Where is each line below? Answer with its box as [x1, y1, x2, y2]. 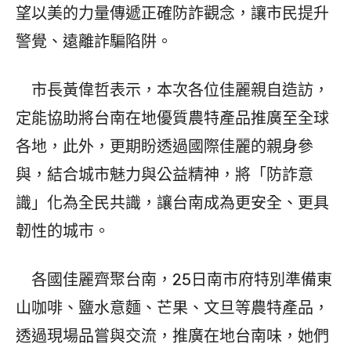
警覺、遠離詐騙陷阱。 [16, 32, 172, 52]
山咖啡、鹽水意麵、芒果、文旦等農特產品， [16, 299, 329, 318]
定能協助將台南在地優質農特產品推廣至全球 [16, 109, 329, 128]
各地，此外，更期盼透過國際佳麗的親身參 [16, 137, 313, 157]
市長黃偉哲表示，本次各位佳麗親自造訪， [16, 81, 329, 100]
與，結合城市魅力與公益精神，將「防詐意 [16, 165, 313, 185]
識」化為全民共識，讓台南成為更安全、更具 [16, 194, 329, 213]
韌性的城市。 [16, 222, 110, 241]
